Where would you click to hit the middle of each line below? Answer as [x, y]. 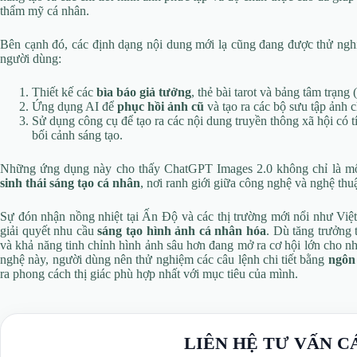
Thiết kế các [64, 92]
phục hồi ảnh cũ [161, 107]
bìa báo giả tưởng [144, 92]
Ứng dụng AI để [75, 107]
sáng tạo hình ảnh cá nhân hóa [182, 231]
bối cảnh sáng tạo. [77, 135]
